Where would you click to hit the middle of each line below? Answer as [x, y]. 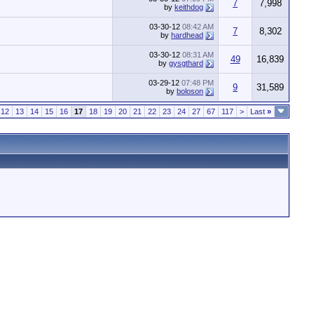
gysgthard [186, 63]
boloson [190, 91]
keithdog [189, 7]
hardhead [187, 35]
